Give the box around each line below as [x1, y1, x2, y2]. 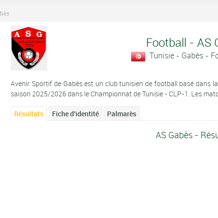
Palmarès [107, 109, 137, 118]
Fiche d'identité [52, 109, 99, 118]
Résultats [14, 109, 44, 118]
